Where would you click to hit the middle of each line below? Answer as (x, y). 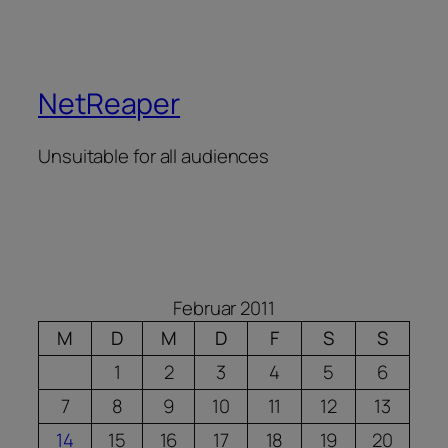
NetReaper (109, 104)
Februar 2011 (224, 308)
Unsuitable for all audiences (154, 155)
